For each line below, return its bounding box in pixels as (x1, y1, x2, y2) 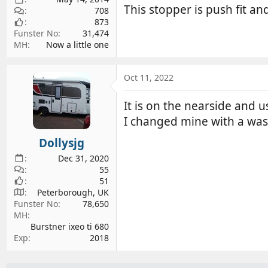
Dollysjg (38, 135, 84, 151)
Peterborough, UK (37, 186, 109, 198)
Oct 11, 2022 (124, 72, 173, 84)
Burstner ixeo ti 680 (31, 220, 109, 232)
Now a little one (46, 39, 109, 51)
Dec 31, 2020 (58, 152, 109, 164)
